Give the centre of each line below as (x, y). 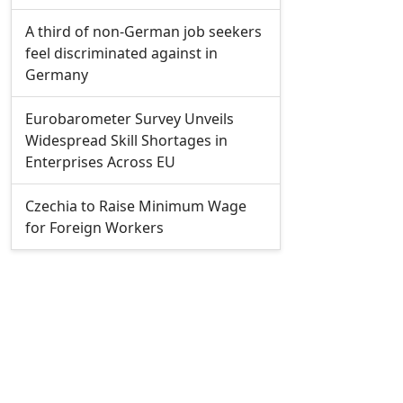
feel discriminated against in (121, 53)
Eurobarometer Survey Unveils (130, 119)
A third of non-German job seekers (143, 31)
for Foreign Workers (94, 228)
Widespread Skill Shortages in (126, 140)
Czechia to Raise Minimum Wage (136, 206)
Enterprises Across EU (100, 162)
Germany (57, 75)
